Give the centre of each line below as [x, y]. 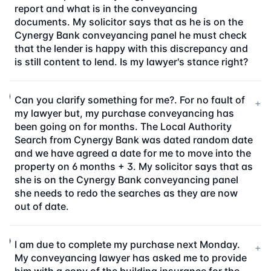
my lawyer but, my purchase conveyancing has [124, 113]
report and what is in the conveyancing [106, 8]
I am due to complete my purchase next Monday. [128, 244]
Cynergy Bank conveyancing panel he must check [131, 35]
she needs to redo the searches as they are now [126, 193]
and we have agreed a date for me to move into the [132, 153]
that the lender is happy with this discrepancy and [131, 48]
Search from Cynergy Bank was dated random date [133, 140]
